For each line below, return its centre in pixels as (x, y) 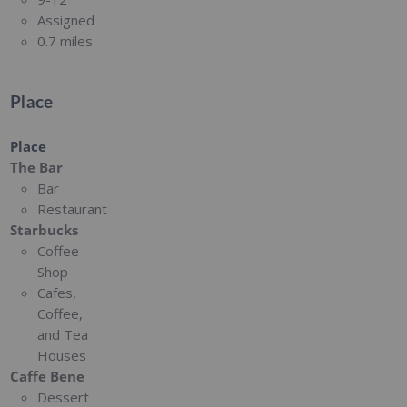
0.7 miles (65, 40)
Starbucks (45, 229)
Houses (62, 355)
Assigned (66, 20)
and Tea (63, 334)
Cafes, (57, 292)
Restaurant (73, 208)
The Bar (37, 167)
